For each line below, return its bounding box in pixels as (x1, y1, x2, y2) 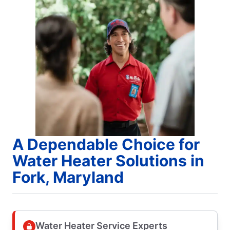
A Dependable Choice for (12, 135, 200, 154)
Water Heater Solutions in (12, 151, 204, 170)
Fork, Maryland (12, 167, 124, 186)
